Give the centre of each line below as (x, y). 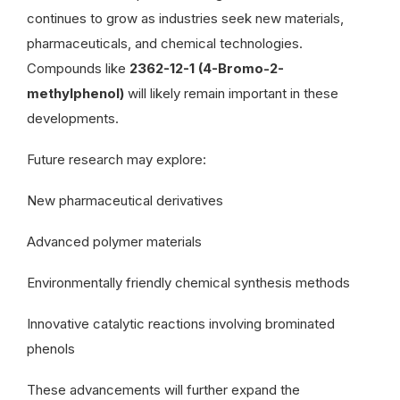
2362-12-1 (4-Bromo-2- (207, 68)
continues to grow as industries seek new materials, (185, 18)
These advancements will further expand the (163, 389)
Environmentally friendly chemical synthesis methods (188, 282)
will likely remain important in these (231, 93)
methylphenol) (75, 93)
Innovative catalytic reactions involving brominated (181, 323)
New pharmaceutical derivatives (125, 200)
